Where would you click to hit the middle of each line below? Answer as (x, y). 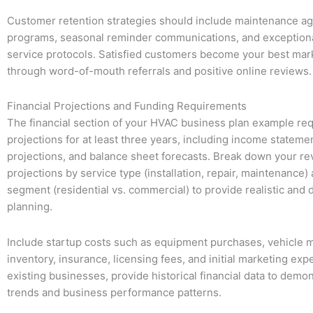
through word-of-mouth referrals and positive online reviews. (159, 71)
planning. (30, 207)
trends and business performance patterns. (114, 292)
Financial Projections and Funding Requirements (127, 106)
